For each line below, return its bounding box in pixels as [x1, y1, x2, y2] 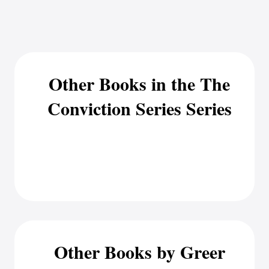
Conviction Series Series [47, 95, 232, 121]
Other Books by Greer [53, 238, 225, 265]
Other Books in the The [49, 70, 230, 97]
